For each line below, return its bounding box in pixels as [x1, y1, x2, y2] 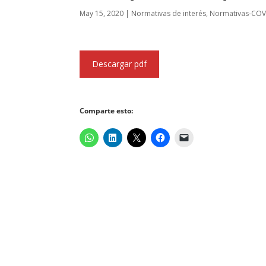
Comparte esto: [80, 105, 134, 116]
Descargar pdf [92, 58, 147, 70]
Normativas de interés [131, 8, 207, 18]
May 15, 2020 [80, 8, 124, 18]
